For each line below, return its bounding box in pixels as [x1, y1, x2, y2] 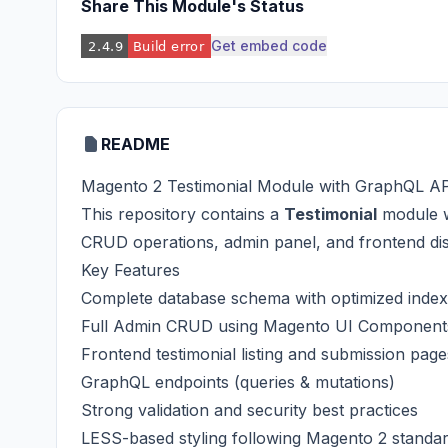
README [101, 134, 170, 154]
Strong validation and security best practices [81, 400, 418, 420]
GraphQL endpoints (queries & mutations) [81, 372, 395, 392]
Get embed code [210, 37, 327, 54]
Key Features [81, 260, 180, 280]
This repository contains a [81, 204, 284, 224]
